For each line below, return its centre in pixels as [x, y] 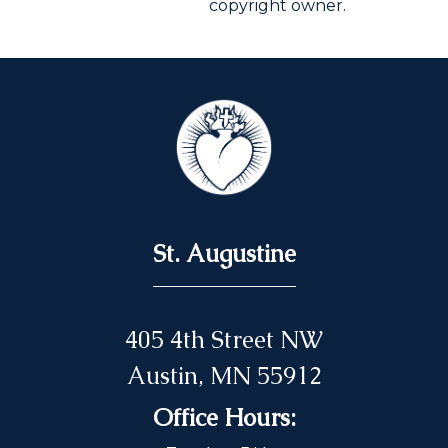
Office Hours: [224, 418]
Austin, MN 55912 [224, 376]
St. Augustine [224, 254]
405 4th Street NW [224, 340]
